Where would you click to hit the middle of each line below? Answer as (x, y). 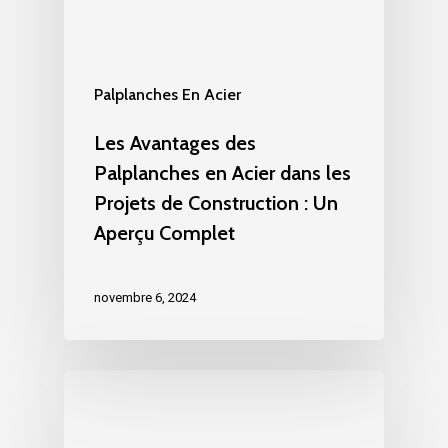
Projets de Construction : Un (216, 202)
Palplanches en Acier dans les (222, 172)
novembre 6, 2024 (145, 297)
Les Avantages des (175, 142)
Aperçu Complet (164, 232)
